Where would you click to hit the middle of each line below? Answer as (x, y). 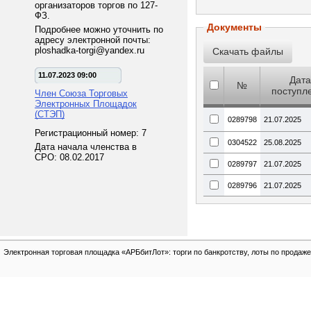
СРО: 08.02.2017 (69, 157)
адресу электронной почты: (93, 40)
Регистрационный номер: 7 (91, 133)
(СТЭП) (50, 114)
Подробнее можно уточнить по (99, 30)
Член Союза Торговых (81, 93)
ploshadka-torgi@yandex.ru (90, 50)
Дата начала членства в (86, 147)
